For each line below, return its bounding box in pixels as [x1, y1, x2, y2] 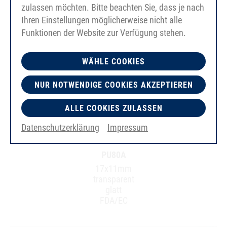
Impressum [107, 122, 148, 133]
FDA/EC [99, 195, 128, 206]
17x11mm [95, 163, 132, 174]
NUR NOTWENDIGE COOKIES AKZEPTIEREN [34, 80, 193, 90]
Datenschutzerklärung [21, 122, 99, 133]
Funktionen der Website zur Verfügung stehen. [21, 27, 186, 38]
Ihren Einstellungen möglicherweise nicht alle [21, 15, 182, 25]
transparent [93, 174, 134, 184]
